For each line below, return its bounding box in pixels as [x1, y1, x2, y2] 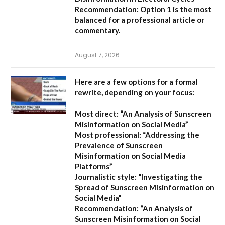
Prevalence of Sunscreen [75, 140, 163, 150]
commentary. [75, 25, 120, 35]
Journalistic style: [75, 172, 137, 181]
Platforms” [75, 161, 113, 171]
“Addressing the [141, 130, 199, 139]
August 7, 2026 [75, 50, 120, 59]
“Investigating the [137, 172, 202, 181]
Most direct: [75, 108, 119, 118]
